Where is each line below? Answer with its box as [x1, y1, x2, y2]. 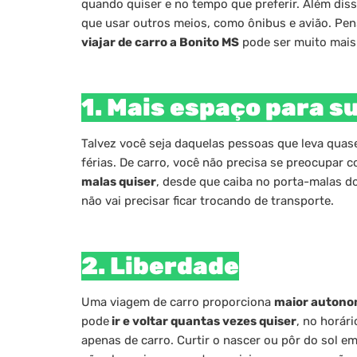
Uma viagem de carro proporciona [81, 294, 274, 309]
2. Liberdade [81, 251, 239, 280]
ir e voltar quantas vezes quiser [109, 313, 296, 328]
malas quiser [81, 174, 156, 189]
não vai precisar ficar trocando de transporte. [81, 193, 334, 208]
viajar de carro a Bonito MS [81, 34, 239, 49]
